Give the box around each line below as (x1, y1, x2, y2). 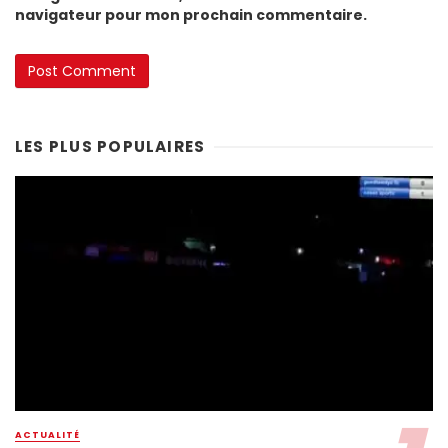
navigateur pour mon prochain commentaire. (15, 4, 367, 25)
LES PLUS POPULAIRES (15, 135, 206, 157)
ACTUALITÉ (15, 428, 80, 441)
